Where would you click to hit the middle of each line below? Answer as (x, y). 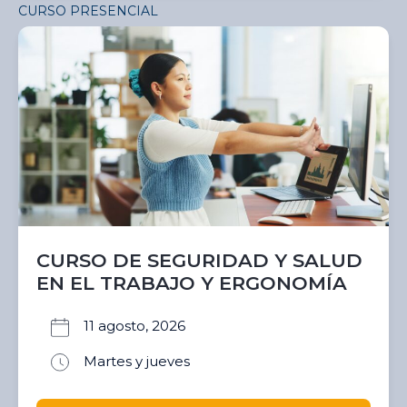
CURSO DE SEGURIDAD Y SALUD (199, 261)
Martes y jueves (137, 361)
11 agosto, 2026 (134, 326)
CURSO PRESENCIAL (88, 11)
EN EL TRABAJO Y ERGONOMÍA (192, 283)
